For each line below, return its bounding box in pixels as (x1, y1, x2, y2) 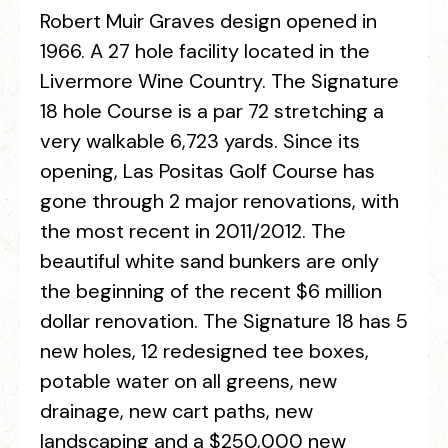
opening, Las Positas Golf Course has (40, 158, 375, 184)
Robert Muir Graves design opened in (40, 8, 377, 34)
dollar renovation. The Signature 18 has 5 (40, 308, 408, 334)
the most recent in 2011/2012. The (40, 218, 346, 244)
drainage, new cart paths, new (40, 398, 313, 424)
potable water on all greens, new (40, 368, 337, 394)
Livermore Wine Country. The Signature (40, 68, 399, 94)
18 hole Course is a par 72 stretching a (40, 98, 384, 124)
